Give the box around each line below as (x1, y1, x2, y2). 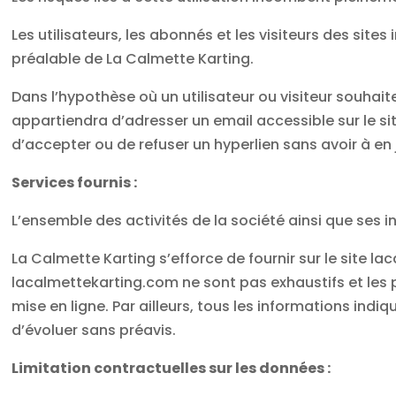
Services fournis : (11, 171, 138, 193)
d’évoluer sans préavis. (11, 319, 177, 340)
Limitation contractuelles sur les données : (11, 357, 331, 378)
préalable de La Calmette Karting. (11, 48, 255, 69)
